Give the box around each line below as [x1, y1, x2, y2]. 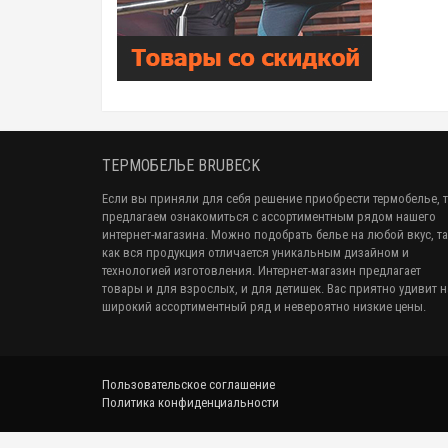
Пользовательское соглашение [102, 377, 275, 392]
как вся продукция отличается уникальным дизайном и [102, 245, 409, 260]
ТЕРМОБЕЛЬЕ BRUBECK [102, 156, 260, 175]
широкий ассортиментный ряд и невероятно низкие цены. [102, 299, 429, 314]
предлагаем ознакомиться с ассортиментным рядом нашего [102, 209, 436, 224]
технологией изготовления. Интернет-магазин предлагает [102, 263, 421, 278]
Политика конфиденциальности [102, 395, 279, 410]
